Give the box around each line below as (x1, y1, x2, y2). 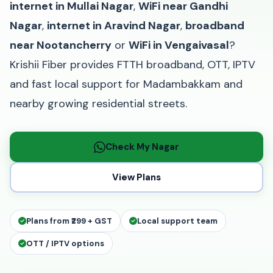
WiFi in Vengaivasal (129, 38, 229, 52)
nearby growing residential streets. (10, 96, 187, 111)
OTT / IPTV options (26, 238, 104, 249)
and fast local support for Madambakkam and (10, 77, 243, 91)
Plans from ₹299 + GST (26, 216, 112, 226)
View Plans (112, 171, 161, 183)
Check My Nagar (105, 140, 179, 153)
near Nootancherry (10, 38, 112, 52)
